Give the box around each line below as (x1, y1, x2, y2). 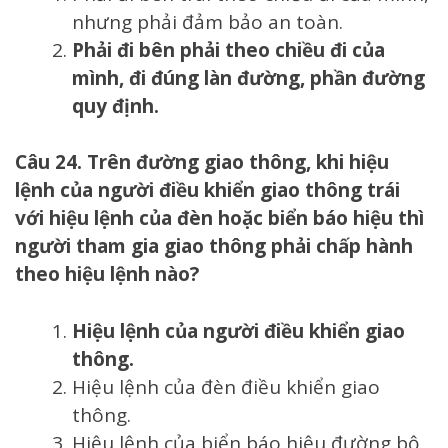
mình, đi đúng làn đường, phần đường (72, 64, 425, 91)
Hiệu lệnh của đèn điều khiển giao (72, 373, 380, 400)
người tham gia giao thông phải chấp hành (15, 233, 413, 260)
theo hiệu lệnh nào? (15, 261, 199, 288)
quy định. (72, 92, 159, 119)
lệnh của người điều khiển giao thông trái (15, 177, 400, 204)
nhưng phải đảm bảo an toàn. (72, 8, 343, 35)
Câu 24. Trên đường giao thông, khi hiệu (15, 149, 389, 176)
